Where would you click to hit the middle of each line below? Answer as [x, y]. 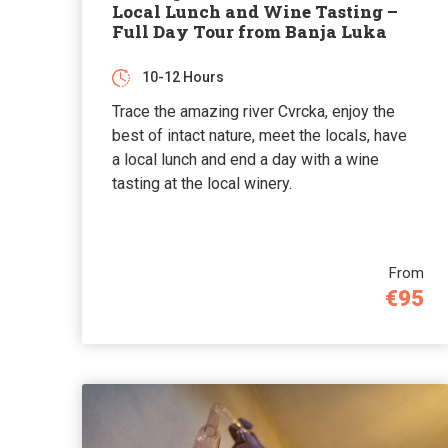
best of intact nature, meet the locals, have [259, 135]
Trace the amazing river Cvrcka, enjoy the [253, 111]
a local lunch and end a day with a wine [245, 159]
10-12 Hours [183, 76]
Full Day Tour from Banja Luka [249, 31]
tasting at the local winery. [202, 183]
